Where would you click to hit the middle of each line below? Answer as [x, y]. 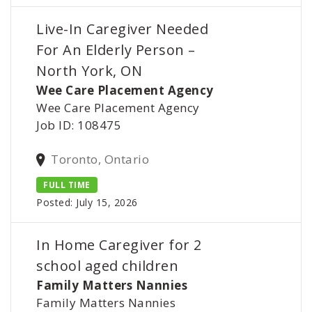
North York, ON [89, 71]
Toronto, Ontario [100, 159]
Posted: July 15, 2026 [87, 202]
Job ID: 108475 [79, 125]
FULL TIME [67, 185]
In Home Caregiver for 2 [119, 244]
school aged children [108, 265]
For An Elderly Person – [116, 50]
